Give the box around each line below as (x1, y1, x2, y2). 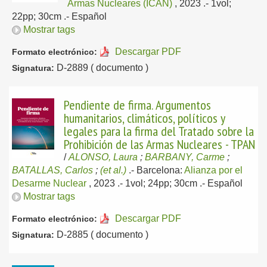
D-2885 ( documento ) (54, 229, 148, 240)
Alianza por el (184, 165, 243, 175)
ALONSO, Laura (69, 152, 138, 162)
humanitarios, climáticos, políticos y (64, 110, 225, 126)
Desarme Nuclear (12, 178, 86, 188)
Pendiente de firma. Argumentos (64, 97, 211, 113)
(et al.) (100, 165, 126, 175)
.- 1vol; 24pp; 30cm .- (117, 178, 207, 188)
